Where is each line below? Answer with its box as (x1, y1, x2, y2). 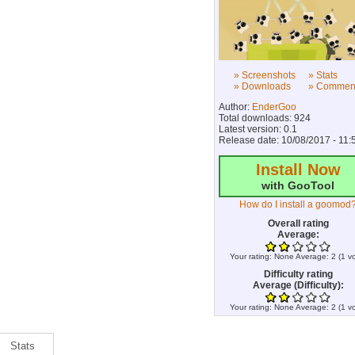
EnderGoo (252, 101, 296, 113)
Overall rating (267, 218, 329, 229)
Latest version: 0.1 (219, 124, 297, 135)
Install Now (255, 161, 341, 178)
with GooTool (261, 179, 334, 192)
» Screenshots (233, 70, 296, 81)
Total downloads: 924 (219, 113, 311, 124)
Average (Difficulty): (252, 280, 344, 291)
